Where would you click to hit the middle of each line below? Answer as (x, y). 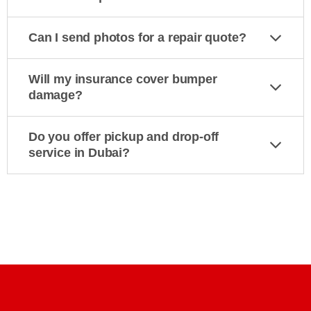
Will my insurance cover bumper (123, 79)
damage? (56, 95)
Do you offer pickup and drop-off (124, 137)
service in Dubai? (79, 153)
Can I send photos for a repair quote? (137, 37)
